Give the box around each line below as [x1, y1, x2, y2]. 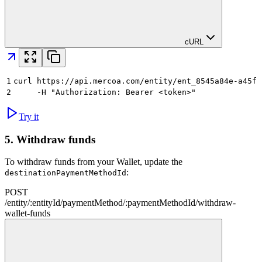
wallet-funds [5, 208, 50, 219]
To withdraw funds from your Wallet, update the [5, 157, 182, 167]
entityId [32, 198, 60, 208]
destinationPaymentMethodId [5, 168, 126, 178]
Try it [19, 111, 39, 122]
